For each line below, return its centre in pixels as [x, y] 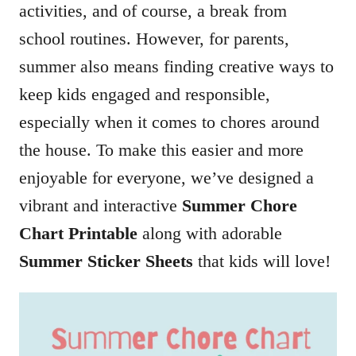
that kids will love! [262, 261]
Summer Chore [240, 205]
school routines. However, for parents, [154, 39]
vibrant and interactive [101, 205]
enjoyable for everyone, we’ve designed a [166, 178]
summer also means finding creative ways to [176, 66]
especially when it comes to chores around [169, 122]
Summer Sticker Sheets [106, 261]
